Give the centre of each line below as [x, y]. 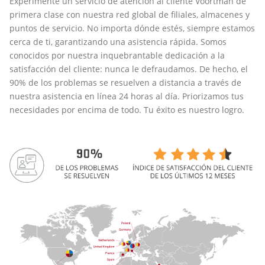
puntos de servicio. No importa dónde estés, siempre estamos [132, 28]
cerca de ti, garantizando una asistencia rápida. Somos [118, 42]
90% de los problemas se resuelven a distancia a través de [125, 83]
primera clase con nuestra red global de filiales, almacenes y [130, 14]
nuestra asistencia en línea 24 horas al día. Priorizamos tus [127, 96]
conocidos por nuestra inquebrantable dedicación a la [117, 55]
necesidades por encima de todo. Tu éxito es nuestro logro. [127, 110]
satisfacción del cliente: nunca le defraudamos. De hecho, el [129, 69]
